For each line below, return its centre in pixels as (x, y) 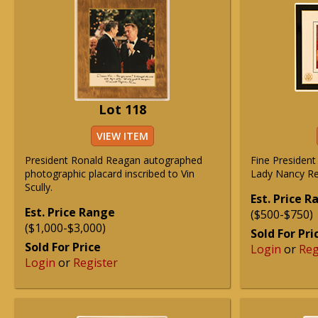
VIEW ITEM (122, 136)
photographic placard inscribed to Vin (110, 174)
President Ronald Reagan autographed (114, 160)
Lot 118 (122, 109)
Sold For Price (63, 247)
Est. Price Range (70, 212)
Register (95, 263)
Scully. (39, 187)
